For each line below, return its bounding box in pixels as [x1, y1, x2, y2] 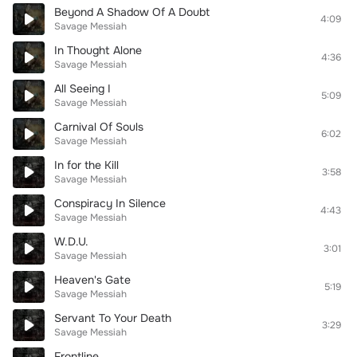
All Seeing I [54, 81, 111, 96]
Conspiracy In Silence [54, 196, 166, 210]
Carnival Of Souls [54, 120, 143, 134]
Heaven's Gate [54, 273, 131, 287]
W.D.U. [54, 234, 88, 249]
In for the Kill [54, 158, 119, 172]
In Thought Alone [54, 43, 142, 57]
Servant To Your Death [54, 311, 171, 325]
